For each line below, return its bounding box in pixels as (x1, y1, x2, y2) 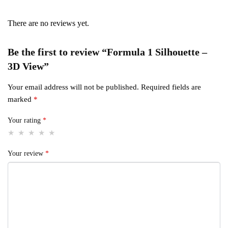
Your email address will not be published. (8, 83, 139, 92)
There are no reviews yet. (8, 19, 89, 28)
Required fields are (141, 83, 201, 92)
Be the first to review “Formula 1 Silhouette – (8, 46, 207, 58)
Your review (8, 149, 45, 157)
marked (8, 95, 34, 104)
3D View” (8, 61, 49, 72)
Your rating (8, 116, 43, 124)
